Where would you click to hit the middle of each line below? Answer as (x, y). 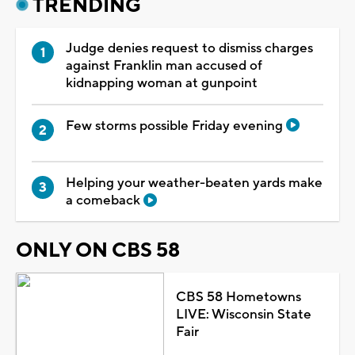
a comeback (105, 201)
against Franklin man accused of (164, 65)
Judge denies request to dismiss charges (189, 48)
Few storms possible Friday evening (176, 126)
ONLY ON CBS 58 (98, 251)
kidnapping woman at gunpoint (162, 83)
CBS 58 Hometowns (238, 298)
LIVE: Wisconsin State (243, 315)
